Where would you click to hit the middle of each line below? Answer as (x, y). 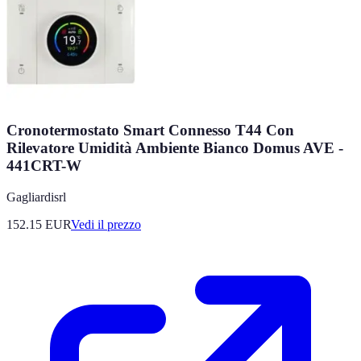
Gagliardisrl (36, 197)
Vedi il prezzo (106, 224)
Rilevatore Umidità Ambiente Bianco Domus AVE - (175, 148)
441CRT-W (44, 166)
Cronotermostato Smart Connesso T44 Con (150, 131)
